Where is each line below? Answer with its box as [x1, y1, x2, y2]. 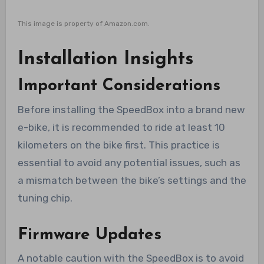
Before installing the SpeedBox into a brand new [17, 103, 245, 115]
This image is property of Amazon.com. [17, 19, 150, 28]
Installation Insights [17, 50, 193, 70]
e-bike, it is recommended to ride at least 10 [17, 121, 225, 133]
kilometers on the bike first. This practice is [17, 138, 220, 151]
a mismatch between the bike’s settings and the [17, 174, 246, 186]
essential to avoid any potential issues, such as [17, 156, 240, 169]
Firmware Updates [17, 226, 161, 243]
